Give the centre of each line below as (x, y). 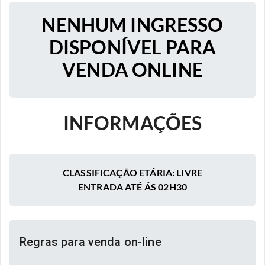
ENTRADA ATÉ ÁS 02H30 (132, 186)
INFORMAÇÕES (132, 122)
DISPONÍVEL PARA (132, 47)
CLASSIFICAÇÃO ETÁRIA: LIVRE (132, 172)
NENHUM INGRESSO (132, 24)
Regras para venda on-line (91, 242)
